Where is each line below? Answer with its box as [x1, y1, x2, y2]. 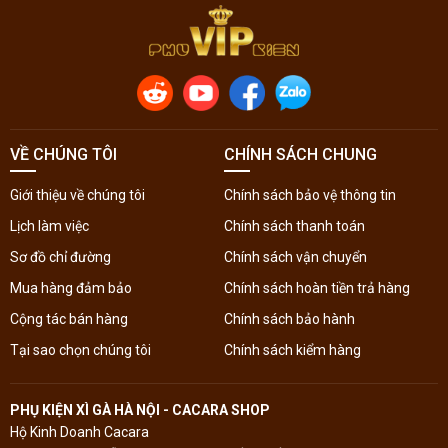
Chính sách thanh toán [224, 217, 365, 234]
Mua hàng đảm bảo [10, 279, 132, 296]
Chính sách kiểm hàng [224, 341, 361, 358]
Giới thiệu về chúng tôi [10, 186, 145, 203]
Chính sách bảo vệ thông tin [224, 186, 396, 203]
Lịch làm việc [10, 217, 89, 234]
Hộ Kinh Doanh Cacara [10, 423, 149, 440]
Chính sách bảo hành [224, 310, 355, 327]
